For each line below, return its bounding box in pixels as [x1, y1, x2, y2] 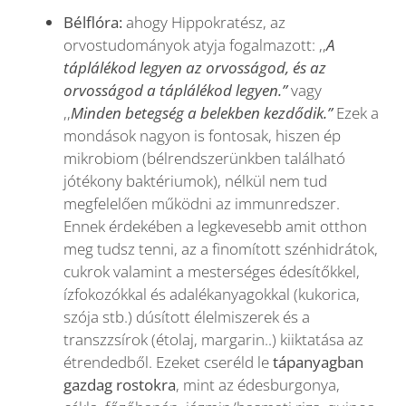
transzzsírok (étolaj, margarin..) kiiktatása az [63, 329, 363, 351]
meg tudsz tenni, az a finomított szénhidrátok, [63, 238, 378, 260]
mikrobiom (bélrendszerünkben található [63, 148, 345, 169]
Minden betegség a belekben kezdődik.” [71, 102, 336, 124]
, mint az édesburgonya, [176, 374, 340, 396]
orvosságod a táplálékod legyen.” [63, 80, 287, 101]
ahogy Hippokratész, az [122, 12, 285, 34]
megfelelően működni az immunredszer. [63, 193, 340, 215]
